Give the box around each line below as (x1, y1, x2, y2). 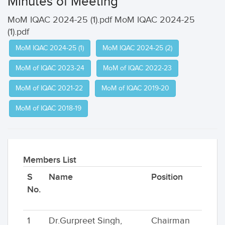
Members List (23, 155, 76, 165)
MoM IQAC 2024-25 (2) (102, 44, 172, 52)
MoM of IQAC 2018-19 (16, 104, 81, 113)
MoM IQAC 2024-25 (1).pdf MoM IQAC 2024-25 (8, 15, 195, 25)
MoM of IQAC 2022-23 (103, 64, 172, 72)
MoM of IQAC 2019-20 (101, 84, 169, 92)
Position (151, 172, 183, 182)
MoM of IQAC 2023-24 (16, 64, 84, 72)
